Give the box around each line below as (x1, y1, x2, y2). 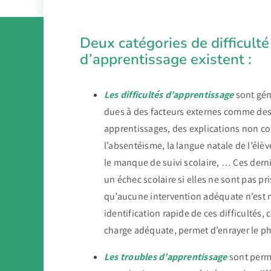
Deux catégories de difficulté (79, 33, 269, 53)
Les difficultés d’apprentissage (103, 88, 234, 101)
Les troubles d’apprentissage (103, 250, 227, 263)
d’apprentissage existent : (79, 50, 252, 69)
